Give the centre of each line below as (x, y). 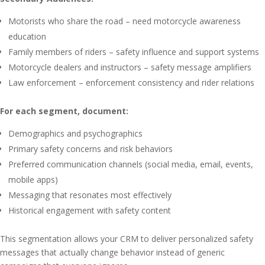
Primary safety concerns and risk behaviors (91, 149)
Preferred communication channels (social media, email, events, (131, 164)
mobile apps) (33, 180)
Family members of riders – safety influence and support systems (134, 52)
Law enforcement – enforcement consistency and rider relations (131, 83)
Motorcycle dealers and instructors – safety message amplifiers (130, 67)
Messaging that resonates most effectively (90, 195)
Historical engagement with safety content (90, 210)
